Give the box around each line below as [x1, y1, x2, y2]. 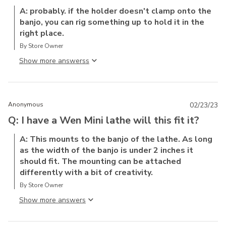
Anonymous [8, 100, 43, 108]
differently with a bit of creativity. [20, 166, 153, 178]
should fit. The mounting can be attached [20, 155, 181, 167]
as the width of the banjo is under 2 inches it [20, 144, 193, 156]
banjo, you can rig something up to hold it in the [20, 16, 204, 28]
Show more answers [19, 55, 86, 66]
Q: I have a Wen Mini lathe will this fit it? [8, 113, 199, 127]
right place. [20, 27, 64, 39]
